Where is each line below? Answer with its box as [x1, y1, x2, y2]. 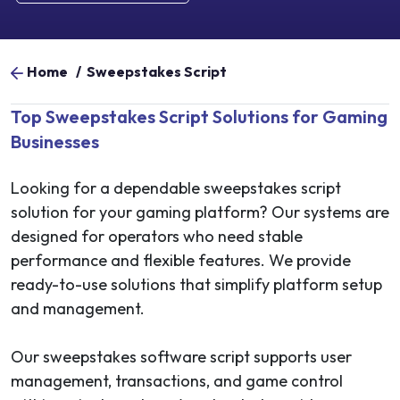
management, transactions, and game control [11, 371, 343, 391]
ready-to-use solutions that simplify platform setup [11, 274, 382, 295]
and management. [11, 298, 145, 319]
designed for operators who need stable [11, 226, 303, 246]
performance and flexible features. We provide [11, 250, 351, 271]
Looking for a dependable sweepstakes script [11, 178, 341, 198]
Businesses [11, 130, 99, 153]
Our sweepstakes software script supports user [11, 346, 352, 367]
